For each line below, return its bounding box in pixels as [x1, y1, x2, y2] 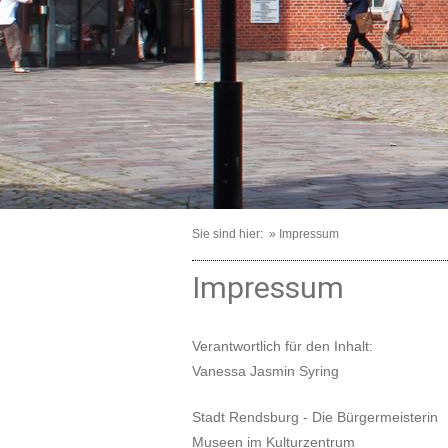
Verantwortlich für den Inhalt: [192, 338, 373, 355]
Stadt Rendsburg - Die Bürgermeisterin [192, 409, 438, 426]
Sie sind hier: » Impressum [192, 227, 342, 242]
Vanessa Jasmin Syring [192, 363, 339, 380]
